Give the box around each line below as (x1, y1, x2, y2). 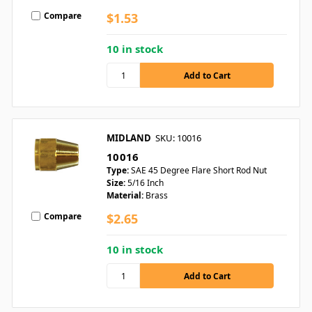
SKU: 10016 (155, 132, 201, 145)
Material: (107, 189, 143, 202)
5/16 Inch (127, 177, 164, 189)
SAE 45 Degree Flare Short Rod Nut (131, 164, 267, 177)
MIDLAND (107, 132, 151, 145)
